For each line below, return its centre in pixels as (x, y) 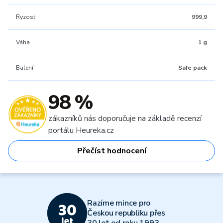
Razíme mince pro (119, 203)
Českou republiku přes (126, 213)
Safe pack (193, 68)
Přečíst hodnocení (111, 151)
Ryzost (26, 17)
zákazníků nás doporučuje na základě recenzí (125, 118)
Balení (25, 68)
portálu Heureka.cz (81, 130)
